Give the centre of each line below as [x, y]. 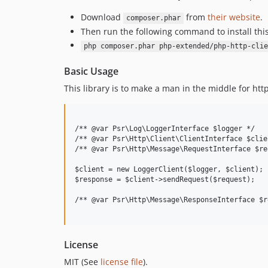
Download [102, 17]
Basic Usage [91, 71]
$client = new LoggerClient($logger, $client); [169, 170]
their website [234, 17]
